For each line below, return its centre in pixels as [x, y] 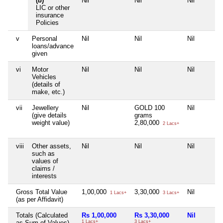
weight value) [51, 123]
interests [44, 176]
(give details [49, 115]
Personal [45, 39]
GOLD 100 [150, 108]
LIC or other [53, 8]
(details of [46, 85]
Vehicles [44, 77]
